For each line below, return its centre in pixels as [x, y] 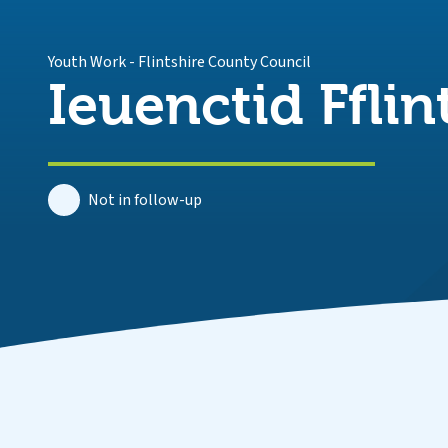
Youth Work [87, 62]
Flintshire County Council [224, 62]
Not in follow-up [145, 200]
